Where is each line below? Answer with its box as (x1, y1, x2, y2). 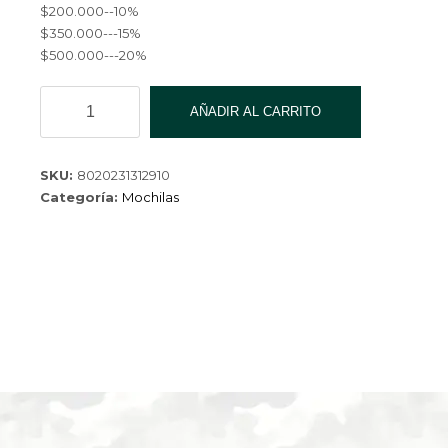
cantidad (39, 176, 105, 193)
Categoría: (40, 189, 122, 206)
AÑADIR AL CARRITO (190, 104, 321, 120)
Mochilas (122, 189, 179, 206)
